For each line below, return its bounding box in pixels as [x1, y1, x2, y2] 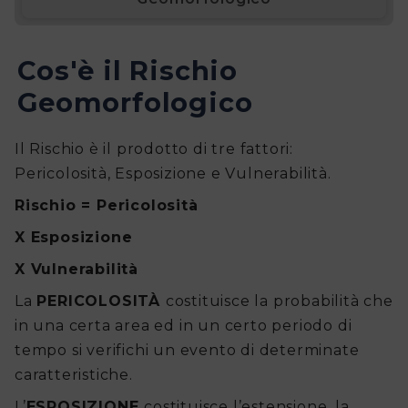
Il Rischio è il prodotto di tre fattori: [15, 140, 293, 158]
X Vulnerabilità [15, 260, 144, 279]
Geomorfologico [17, 87, 253, 119]
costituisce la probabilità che [165, 292, 393, 311]
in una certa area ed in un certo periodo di [15, 317, 352, 335]
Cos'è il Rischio [17, 55, 238, 87]
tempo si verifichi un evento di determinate [15, 342, 360, 360]
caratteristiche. [15, 366, 138, 384]
